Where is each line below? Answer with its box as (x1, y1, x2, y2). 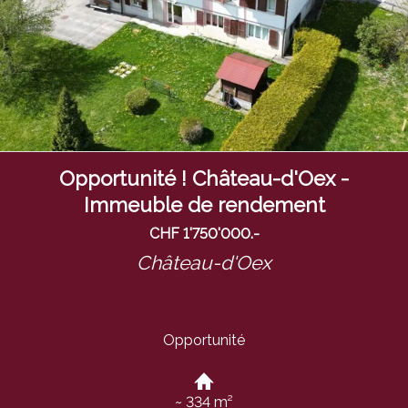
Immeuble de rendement (83, 192, 325, 217)
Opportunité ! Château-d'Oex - (59, 166, 349, 190)
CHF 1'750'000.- (148, 225, 260, 243)
